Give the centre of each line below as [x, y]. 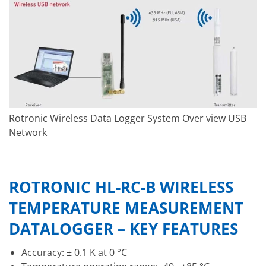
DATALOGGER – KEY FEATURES [123, 229]
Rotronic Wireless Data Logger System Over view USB [128, 118]
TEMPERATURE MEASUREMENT [126, 208]
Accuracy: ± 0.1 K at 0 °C [74, 252]
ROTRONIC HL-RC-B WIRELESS [121, 187]
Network [28, 133]
